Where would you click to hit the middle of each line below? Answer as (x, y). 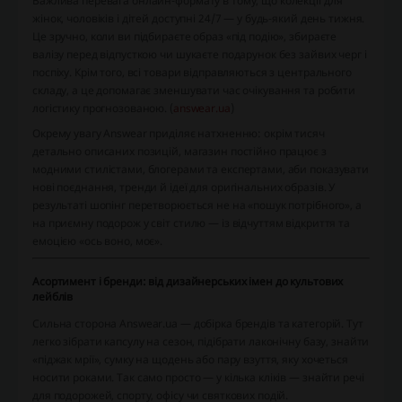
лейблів (53, 297)
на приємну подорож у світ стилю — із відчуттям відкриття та (191, 223)
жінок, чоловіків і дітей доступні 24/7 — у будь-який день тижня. (199, 19)
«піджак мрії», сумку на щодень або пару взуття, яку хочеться (190, 360)
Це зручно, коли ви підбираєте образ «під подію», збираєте (185, 37)
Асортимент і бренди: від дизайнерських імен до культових (188, 282)
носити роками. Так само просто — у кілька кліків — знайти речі (198, 378)
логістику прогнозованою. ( (103, 109)
